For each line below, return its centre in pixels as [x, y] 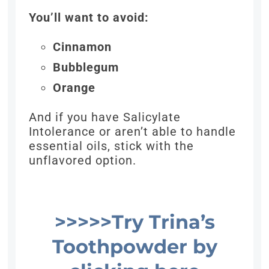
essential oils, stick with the [112, 146]
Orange [74, 88]
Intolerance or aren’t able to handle [133, 132]
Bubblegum [86, 68]
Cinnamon [83, 47]
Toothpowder [122, 247]
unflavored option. [83, 161]
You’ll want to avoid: [89, 18]
